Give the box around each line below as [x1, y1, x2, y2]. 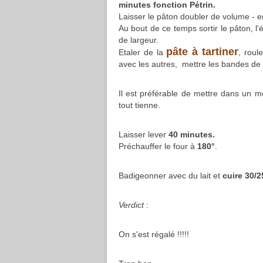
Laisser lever [119, 130, 166, 139]
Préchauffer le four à [119, 141, 197, 151]
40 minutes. [166, 130, 215, 139]
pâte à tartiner [166, 46, 238, 58]
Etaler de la [119, 48, 167, 57]
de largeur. [119, 35, 159, 45]
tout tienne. [119, 100, 160, 110]
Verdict [119, 200, 146, 210]
